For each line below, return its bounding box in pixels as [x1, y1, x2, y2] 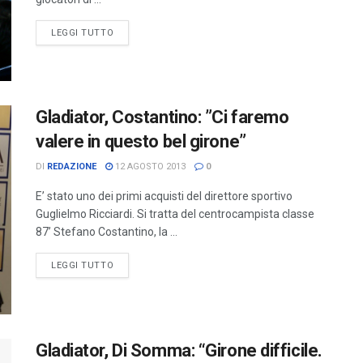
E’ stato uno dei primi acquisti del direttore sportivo [36, 190, 293, 203]
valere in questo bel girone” [36, 131, 246, 152]
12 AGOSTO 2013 [113, 161, 186, 173]
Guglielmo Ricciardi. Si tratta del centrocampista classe [36, 207, 314, 221]
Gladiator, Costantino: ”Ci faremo [36, 107, 289, 128]
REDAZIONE [47, 161, 96, 173]
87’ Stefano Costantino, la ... [36, 225, 177, 239]
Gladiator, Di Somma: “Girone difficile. [36, 340, 322, 361]
